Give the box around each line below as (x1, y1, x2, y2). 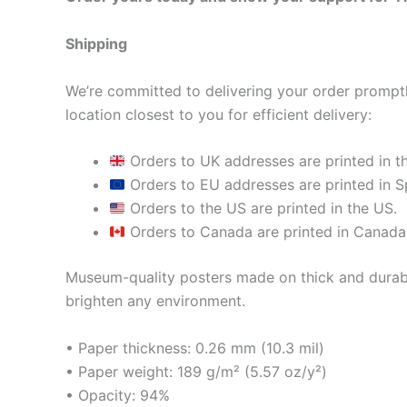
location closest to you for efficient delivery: (65, 104, 372, 124)
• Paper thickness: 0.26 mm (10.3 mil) (65, 338, 324, 357)
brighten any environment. (65, 292, 245, 311)
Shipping (65, 35, 127, 54)
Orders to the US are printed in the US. (125, 199, 398, 218)
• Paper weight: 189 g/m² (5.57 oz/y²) (65, 362, 327, 381)
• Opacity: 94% (65, 385, 170, 404)
